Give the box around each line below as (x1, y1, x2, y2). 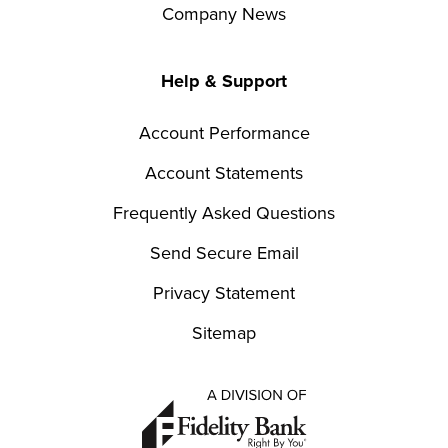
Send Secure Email (149, 239, 299, 266)
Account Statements (145, 159, 303, 186)
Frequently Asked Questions (113, 199, 335, 226)
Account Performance (138, 119, 310, 146)
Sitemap (192, 319, 256, 346)
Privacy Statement (153, 279, 295, 306)
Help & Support (161, 67, 287, 94)
